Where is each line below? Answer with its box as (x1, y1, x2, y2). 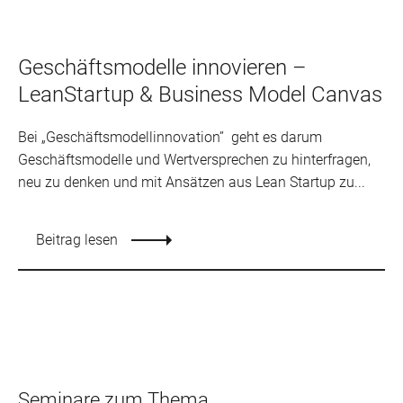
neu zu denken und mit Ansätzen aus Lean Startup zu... (18, 174, 365, 192)
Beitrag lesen (36, 231, 118, 249)
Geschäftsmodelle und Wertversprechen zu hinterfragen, (18, 151, 371, 169)
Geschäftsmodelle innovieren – (18, 55, 307, 81)
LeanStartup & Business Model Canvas (18, 82, 382, 108)
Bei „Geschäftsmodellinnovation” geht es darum (18, 129, 322, 147)
